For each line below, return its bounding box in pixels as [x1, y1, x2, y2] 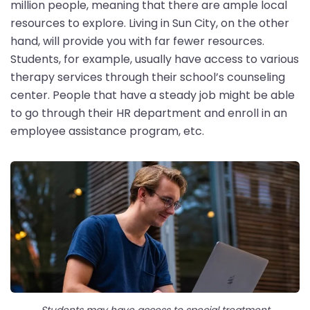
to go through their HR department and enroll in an [10, 104, 287, 121]
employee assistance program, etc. [10, 122, 204, 139]
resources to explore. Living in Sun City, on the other [10, 15, 289, 31]
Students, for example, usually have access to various [10, 51, 299, 67]
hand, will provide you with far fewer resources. [10, 33, 264, 49]
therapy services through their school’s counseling [10, 69, 285, 85]
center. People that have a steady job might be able [10, 86, 295, 103]
